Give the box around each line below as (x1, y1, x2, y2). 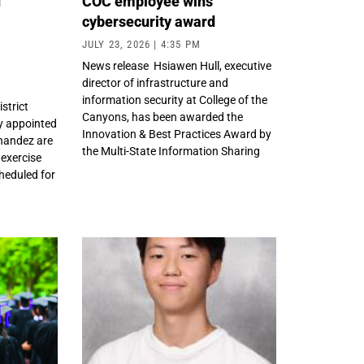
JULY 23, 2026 (81, 38, 154, 51)
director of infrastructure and (81, 76, 228, 90)
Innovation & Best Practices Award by (81, 128, 271, 141)
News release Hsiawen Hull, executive (81, 59, 271, 73)
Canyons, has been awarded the (81, 110, 243, 124)
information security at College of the (81, 93, 267, 107)
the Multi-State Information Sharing (81, 145, 260, 158)
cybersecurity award (81, 13, 219, 31)
